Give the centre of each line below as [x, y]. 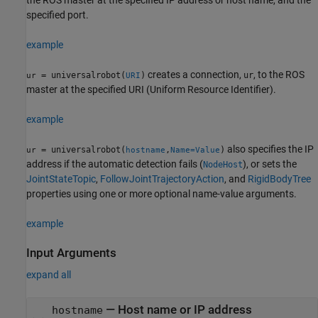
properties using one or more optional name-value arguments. [161, 193]
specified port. [57, 15]
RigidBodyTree [279, 179]
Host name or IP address [185, 310]
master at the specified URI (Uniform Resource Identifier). [151, 89]
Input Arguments [71, 253]
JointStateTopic [61, 179]
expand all [49, 275]
